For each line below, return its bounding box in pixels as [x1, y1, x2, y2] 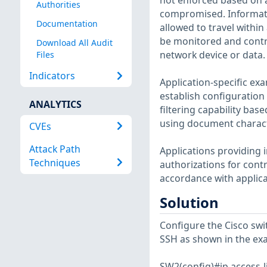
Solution [159, 193, 219, 213]
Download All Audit [36, 37, 113, 49]
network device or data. [159, 48, 265, 62]
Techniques [29, 156, 80, 169]
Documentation [36, 18, 98, 30]
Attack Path [29, 142, 80, 156]
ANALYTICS [29, 98, 82, 111]
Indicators [29, 69, 75, 82]
